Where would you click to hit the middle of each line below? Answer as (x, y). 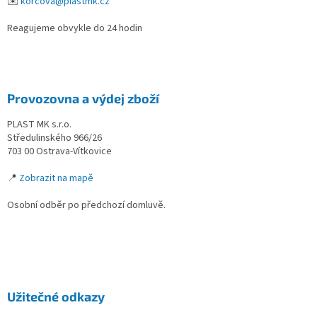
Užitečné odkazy (56, 296)
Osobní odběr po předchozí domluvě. (86, 205)
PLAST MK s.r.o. (39, 124)
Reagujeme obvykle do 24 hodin (75, 28)
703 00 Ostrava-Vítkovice (59, 151)
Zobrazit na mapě (56, 178)
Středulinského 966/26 (54, 138)
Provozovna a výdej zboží (83, 98)
